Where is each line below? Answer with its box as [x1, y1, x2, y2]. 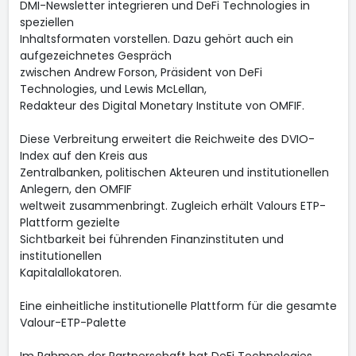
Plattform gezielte [19, 215, 120, 230]
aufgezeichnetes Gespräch [19, 48, 172, 64]
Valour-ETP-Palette [19, 315, 126, 331]
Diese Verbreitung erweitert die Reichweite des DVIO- [19, 131, 315, 147]
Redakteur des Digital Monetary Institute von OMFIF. [19, 98, 304, 114]
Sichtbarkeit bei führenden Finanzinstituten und [19, 231, 284, 247]
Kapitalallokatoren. [19, 265, 122, 281]
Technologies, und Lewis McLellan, [19, 81, 207, 97]
